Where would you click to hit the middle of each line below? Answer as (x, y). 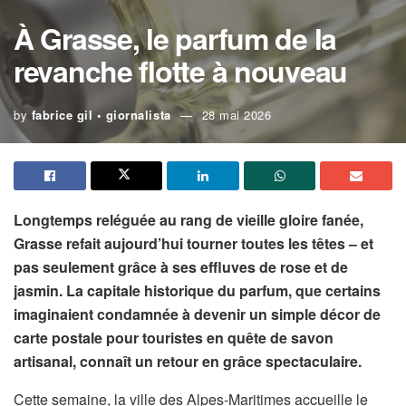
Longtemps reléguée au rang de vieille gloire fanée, (188, 220)
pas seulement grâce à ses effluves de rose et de (181, 267)
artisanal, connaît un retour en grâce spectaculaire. (188, 361)
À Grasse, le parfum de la (175, 38)
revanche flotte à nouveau (180, 71)
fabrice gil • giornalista (101, 115)
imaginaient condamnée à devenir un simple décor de (197, 314)
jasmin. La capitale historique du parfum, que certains (197, 290)
